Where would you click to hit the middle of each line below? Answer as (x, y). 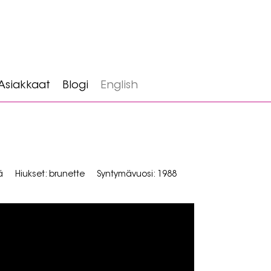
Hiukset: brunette (50, 175)
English (119, 86)
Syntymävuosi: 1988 (137, 175)
